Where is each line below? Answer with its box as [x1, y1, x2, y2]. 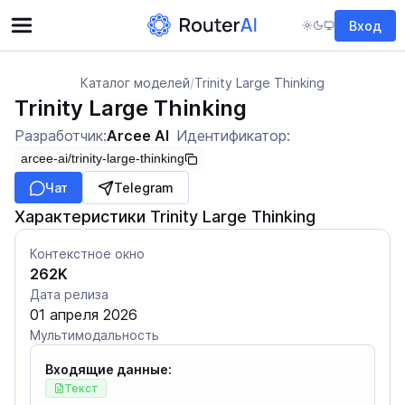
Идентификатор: [176, 127, 290, 145]
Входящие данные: [45, 362, 172, 377]
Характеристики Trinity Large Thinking [14, 207, 316, 226]
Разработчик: [14, 127, 107, 145]
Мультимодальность [30, 327, 159, 343]
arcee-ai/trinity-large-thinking [21, 151, 184, 165]
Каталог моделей [80, 75, 190, 90]
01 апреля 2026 [30, 306, 137, 324]
